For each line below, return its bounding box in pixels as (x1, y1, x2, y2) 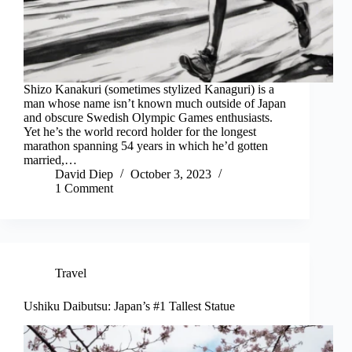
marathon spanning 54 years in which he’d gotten (24, 139, 268, 153)
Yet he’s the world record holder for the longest (24, 125, 256, 139)
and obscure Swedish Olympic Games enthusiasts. (24, 111, 273, 125)
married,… (24, 153, 77, 167)
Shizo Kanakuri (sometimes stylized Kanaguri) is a (24, 82, 274, 97)
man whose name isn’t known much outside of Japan (24, 97, 286, 111)
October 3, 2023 (130, 167, 211, 181)
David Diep (55, 167, 113, 181)
